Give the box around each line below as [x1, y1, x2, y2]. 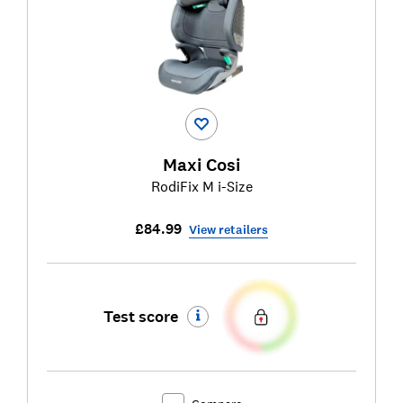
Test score [103, 306, 178, 327]
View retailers [189, 220, 268, 238]
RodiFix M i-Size [150, 176, 253, 195]
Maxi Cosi [163, 153, 240, 177]
